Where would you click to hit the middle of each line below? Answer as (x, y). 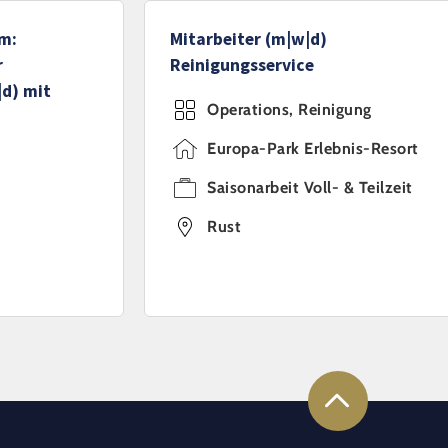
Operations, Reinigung (289, 109)
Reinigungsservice (242, 65)
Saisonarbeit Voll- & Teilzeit (310, 187)
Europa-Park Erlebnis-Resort (313, 148)
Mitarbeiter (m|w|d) (248, 39)
